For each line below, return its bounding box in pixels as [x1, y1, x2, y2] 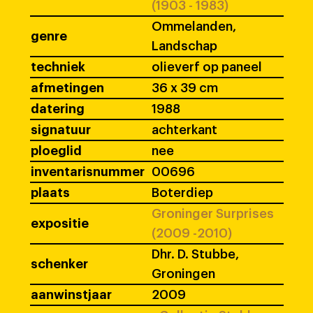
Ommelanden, [152, 20, 236, 33]
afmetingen [31, 82, 104, 94]
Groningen [152, 268, 215, 280]
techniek [31, 61, 85, 73]
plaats [31, 187, 70, 199]
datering [31, 103, 85, 115]
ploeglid [31, 145, 82, 157]
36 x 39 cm [152, 82, 218, 94]
